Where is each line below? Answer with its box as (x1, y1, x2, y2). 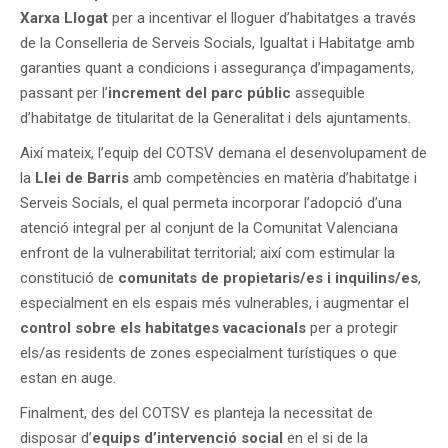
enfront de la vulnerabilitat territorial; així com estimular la (20, 244, 395, 262)
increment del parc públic (108, 84, 295, 102)
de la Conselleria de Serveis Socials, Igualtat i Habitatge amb (20, 34, 415, 52)
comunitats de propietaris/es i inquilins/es (118, 269, 418, 287)
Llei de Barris (35, 169, 133, 187)
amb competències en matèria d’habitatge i (133, 169, 417, 187)
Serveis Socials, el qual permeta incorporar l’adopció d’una (20, 194, 402, 212)
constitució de (20, 269, 118, 287)
